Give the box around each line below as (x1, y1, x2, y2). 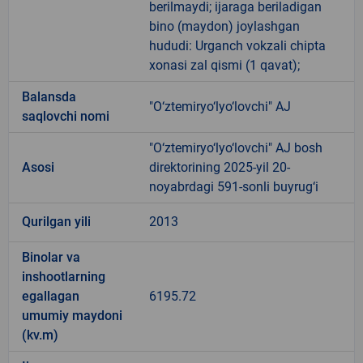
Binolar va (22, 249, 80, 265)
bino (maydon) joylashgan (149, 18, 300, 34)
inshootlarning (22, 268, 105, 284)
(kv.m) (22, 327, 58, 343)
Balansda (22, 88, 76, 105)
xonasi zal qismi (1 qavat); (149, 57, 300, 73)
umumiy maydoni (22, 307, 122, 323)
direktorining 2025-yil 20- (149, 159, 290, 175)
